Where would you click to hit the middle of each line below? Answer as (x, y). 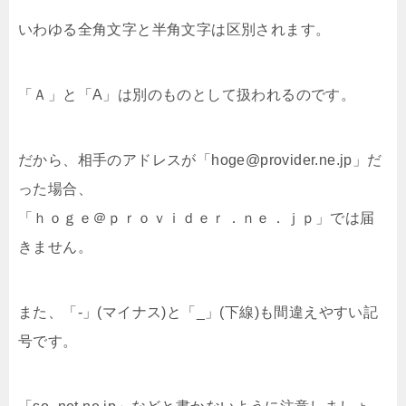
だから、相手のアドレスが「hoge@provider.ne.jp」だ (200, 160)
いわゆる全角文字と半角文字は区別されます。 (174, 29)
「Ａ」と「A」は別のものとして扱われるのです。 (187, 95)
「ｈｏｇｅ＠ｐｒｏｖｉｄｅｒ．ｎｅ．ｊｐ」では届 (197, 218)
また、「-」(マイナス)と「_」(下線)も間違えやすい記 (198, 312)
